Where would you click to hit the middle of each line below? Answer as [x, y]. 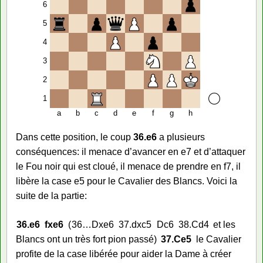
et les [225, 224]
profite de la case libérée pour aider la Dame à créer [124, 254]
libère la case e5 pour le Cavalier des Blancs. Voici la [127, 181]
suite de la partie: [51, 195]
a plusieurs [181, 137]
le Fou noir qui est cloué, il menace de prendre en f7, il [128, 166]
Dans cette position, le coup [75, 137]
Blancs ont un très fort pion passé [85, 239]
